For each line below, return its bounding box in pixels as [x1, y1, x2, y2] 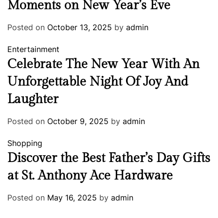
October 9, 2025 [47, 116, 109, 127]
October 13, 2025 [47, 22, 112, 33]
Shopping [7, 138, 42, 148]
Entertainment [7, 44, 59, 54]
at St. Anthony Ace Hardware [7, 168, 173, 183]
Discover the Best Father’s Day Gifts [7, 151, 210, 166]
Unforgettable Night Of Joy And [7, 74, 188, 90]
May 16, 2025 [47, 193, 97, 203]
